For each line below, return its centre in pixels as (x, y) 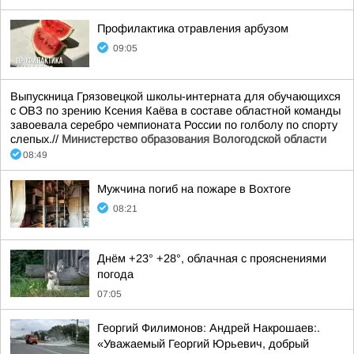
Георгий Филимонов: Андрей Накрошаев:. (209, 328)
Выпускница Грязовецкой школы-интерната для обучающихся (175, 96)
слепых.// (36, 139)
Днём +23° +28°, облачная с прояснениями (212, 258)
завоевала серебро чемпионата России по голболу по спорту (174, 125)
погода (115, 274)
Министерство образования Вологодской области (194, 139)
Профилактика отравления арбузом (193, 28)
